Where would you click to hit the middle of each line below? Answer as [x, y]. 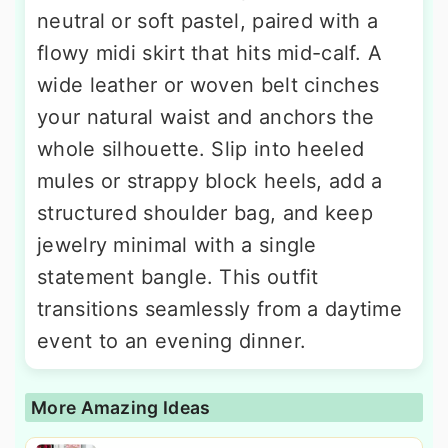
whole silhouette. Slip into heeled [201, 148]
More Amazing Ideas [121, 407]
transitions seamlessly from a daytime [220, 308]
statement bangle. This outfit [178, 276]
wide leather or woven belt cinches [208, 84]
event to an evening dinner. [172, 340]
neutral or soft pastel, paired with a [208, 20]
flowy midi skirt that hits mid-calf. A [210, 52]
